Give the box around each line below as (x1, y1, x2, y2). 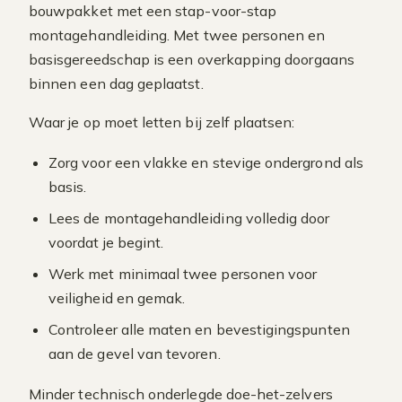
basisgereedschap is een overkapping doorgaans (29, 50, 354, 68)
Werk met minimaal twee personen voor (48, 265, 318, 283)
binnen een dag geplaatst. (29, 74, 204, 92)
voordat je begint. (48, 233, 164, 251)
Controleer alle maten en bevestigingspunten (48, 320, 350, 338)
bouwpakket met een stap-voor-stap (29, 2, 277, 20)
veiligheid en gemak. (48, 289, 186, 307)
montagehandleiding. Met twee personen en (29, 26, 326, 44)
